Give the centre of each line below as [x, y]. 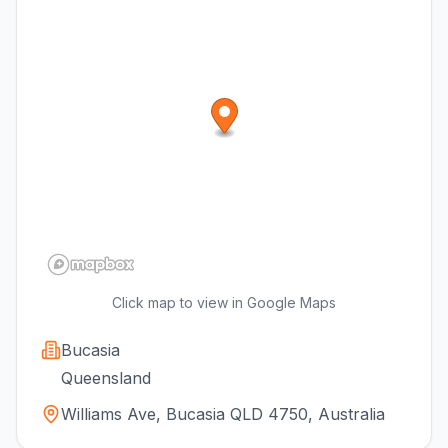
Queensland [106, 377]
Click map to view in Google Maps [224, 302]
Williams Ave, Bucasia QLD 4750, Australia [223, 413]
